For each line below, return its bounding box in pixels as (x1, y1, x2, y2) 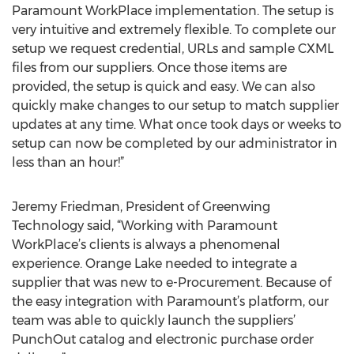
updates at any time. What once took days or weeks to (12, 117, 341, 132)
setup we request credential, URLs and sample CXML (12, 41, 333, 56)
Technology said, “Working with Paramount (12, 218, 277, 233)
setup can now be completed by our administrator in (12, 136, 337, 151)
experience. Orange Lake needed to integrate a (12, 256, 297, 271)
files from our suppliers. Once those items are (12, 60, 287, 75)
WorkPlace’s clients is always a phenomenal (12, 237, 281, 252)
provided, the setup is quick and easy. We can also (12, 79, 315, 94)
